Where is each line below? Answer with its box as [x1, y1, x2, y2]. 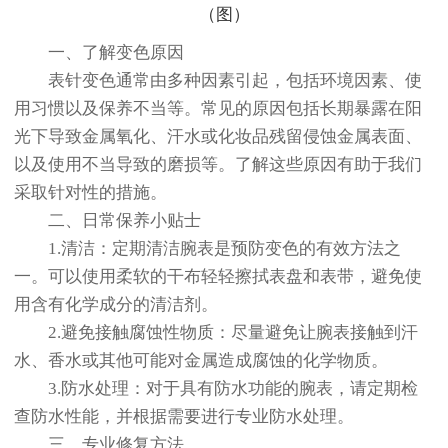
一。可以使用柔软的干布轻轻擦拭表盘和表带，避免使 [14, 267, 422, 287]
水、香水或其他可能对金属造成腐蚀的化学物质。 [14, 351, 388, 371]
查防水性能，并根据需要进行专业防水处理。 [14, 407, 354, 427]
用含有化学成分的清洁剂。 [14, 295, 218, 315]
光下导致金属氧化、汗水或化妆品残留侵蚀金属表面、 [14, 127, 422, 147]
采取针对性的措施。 [14, 183, 167, 203]
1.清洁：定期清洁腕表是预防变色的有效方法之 [14, 239, 401, 259]
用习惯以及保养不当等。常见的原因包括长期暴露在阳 [14, 99, 422, 119]
